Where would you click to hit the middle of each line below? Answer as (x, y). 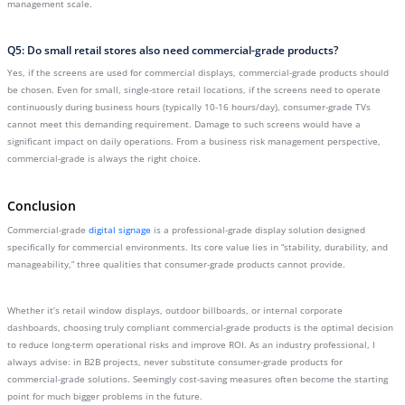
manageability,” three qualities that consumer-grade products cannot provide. (176, 264)
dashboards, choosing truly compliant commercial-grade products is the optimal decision (200, 327)
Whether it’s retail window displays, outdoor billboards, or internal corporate (175, 310)
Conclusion (42, 206)
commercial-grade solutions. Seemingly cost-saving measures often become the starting (198, 379)
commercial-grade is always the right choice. (104, 158)
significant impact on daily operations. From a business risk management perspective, (194, 141)
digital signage (120, 230)
